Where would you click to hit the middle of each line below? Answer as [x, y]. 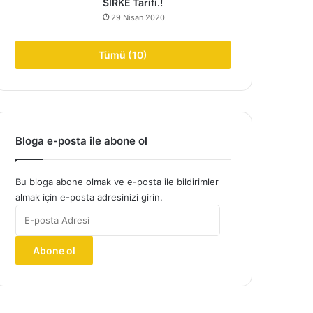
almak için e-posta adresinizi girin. [89, 197]
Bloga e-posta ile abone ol [81, 141]
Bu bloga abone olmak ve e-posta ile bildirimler [117, 182]
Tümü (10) [123, 55]
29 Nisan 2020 [138, 17]
